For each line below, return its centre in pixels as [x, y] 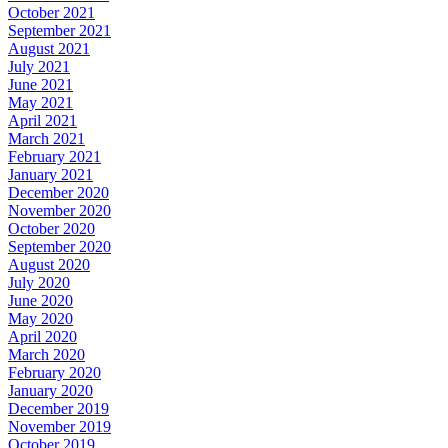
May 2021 [40, 102]
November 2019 [59, 426]
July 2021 [39, 66]
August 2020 [49, 264]
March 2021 [46, 138]
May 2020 [40, 318]
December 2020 [58, 192]
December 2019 [58, 408]
